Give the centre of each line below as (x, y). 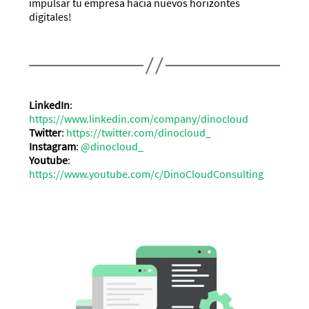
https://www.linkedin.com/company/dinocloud (139, 118)
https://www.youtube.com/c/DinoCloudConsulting (147, 173)
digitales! (51, 17)
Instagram (53, 146)
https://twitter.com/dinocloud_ (139, 132)
